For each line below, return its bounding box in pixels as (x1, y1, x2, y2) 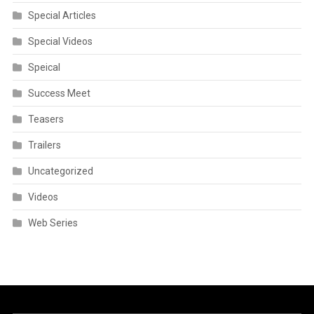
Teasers (27, 113, 64, 125)
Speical (27, 61, 60, 73)
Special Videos (27, 35, 93, 47)
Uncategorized (27, 165, 93, 177)
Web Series (27, 217, 78, 228)
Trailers (27, 139, 61, 151)
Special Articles (27, 9, 96, 21)
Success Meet (27, 87, 90, 99)
